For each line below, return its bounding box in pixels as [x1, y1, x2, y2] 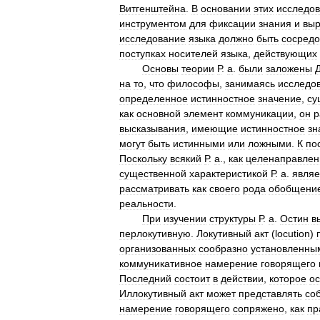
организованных [119, 243, 196, 254]
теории [181, 63, 214, 74]
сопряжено [233, 303, 284, 314]
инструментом [119, 18, 186, 29]
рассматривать [119, 183, 189, 194]
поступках [119, 48, 166, 59]
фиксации [209, 18, 256, 29]
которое [269, 273, 306, 284]
